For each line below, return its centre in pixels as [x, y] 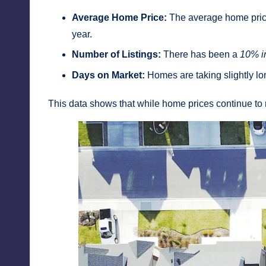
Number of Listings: [116, 55]
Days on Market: [108, 75]
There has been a [200, 55]
